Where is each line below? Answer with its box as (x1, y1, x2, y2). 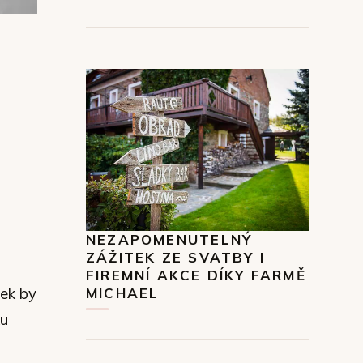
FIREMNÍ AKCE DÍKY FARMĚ (86, 266, 306, 284)
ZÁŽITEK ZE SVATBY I (86, 248, 265, 266)
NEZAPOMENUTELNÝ (86, 230, 253, 248)
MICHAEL (86, 284, 160, 301)
